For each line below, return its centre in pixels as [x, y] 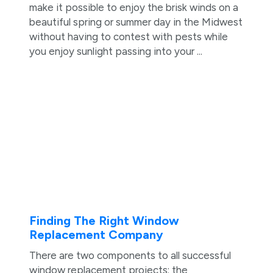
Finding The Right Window [104, 221]
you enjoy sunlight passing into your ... [115, 51]
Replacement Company [96, 235]
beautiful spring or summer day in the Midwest [136, 22]
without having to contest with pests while [128, 37]
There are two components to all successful [130, 255]
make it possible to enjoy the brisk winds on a [133, 8]
